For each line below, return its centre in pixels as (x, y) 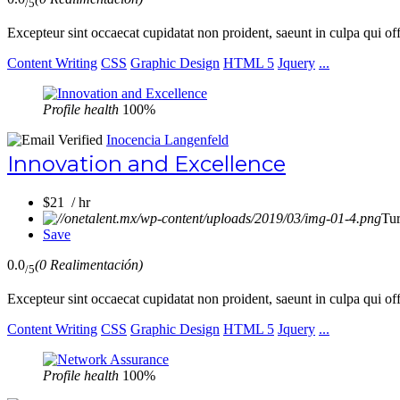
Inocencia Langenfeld (167, 140)
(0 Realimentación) (89, 265)
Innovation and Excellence (146, 164)
